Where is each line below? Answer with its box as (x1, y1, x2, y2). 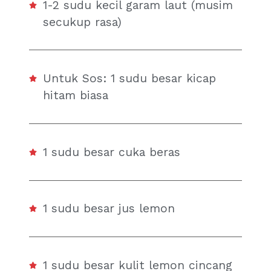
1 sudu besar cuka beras (43, 145, 181, 159)
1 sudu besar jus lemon (43, 201, 175, 216)
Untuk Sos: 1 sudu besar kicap (43, 71, 217, 86)
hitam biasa (43, 88, 109, 103)
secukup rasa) (43, 15, 122, 29)
